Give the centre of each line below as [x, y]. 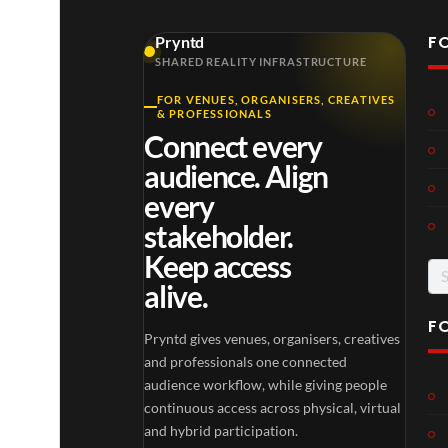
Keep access [217, 266]
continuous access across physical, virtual [273, 408]
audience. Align [236, 176]
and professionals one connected [246, 362]
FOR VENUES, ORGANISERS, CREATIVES [276, 100]
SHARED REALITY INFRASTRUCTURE [261, 62]
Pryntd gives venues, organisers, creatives [272, 339]
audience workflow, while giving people [266, 385]
